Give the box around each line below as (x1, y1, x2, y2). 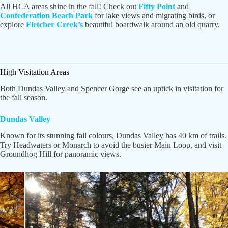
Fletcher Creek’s (26, 20, 83, 29)
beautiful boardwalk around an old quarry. (83, 20, 220, 29)
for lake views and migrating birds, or (93, 11, 215, 20)
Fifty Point (138, 2, 175, 11)
